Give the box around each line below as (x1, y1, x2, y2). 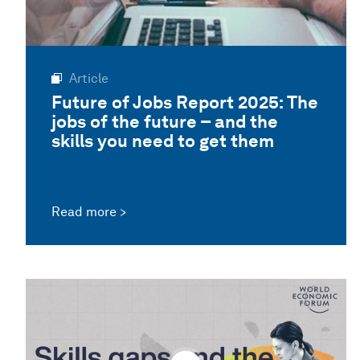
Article (69, 70, 108, 86)
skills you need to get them (51, 129, 274, 151)
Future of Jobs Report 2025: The (51, 91, 318, 112)
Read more (51, 204, 117, 220)
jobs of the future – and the (51, 110, 278, 132)
